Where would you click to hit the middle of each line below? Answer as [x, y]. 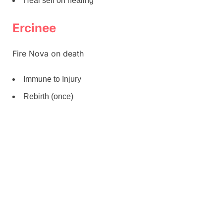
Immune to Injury [52, 79]
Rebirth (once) [48, 96]
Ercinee [34, 28]
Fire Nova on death [48, 54]
